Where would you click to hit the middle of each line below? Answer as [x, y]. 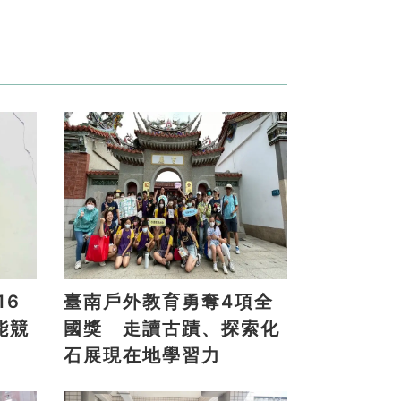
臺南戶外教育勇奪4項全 [169, 302]
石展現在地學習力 [142, 356]
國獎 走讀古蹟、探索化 [172, 329]
